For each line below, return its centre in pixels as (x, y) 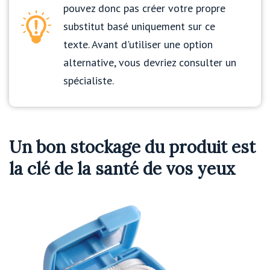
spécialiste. (89, 81)
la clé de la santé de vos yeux (122, 168)
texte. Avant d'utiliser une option (138, 45)
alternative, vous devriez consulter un (150, 63)
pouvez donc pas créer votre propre (144, 8)
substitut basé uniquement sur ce (139, 27)
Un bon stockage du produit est (132, 147)
